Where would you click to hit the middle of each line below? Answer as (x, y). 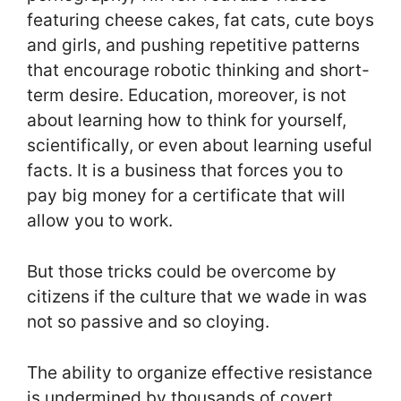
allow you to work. (100, 221)
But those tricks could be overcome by (182, 271)
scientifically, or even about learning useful (200, 145)
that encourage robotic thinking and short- (198, 70)
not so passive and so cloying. (148, 321)
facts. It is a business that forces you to (185, 171)
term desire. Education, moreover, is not (187, 95)
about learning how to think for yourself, (187, 120)
